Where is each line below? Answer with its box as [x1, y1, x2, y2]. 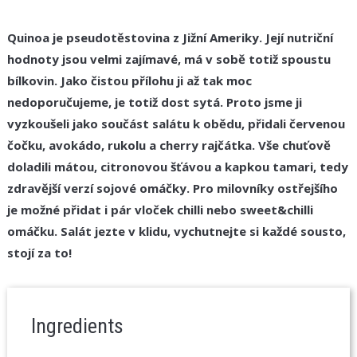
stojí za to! [6, 244, 72, 261]
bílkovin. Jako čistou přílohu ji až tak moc [6, 72, 252, 88]
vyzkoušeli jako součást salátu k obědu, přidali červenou [6, 115, 345, 131]
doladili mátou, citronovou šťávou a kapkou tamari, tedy [6, 158, 348, 175]
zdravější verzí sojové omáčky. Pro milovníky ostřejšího [6, 179, 338, 196]
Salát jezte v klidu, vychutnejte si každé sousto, [60, 222, 346, 239]
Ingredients [30, 313, 124, 338]
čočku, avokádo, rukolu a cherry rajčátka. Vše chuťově [6, 136, 331, 153]
